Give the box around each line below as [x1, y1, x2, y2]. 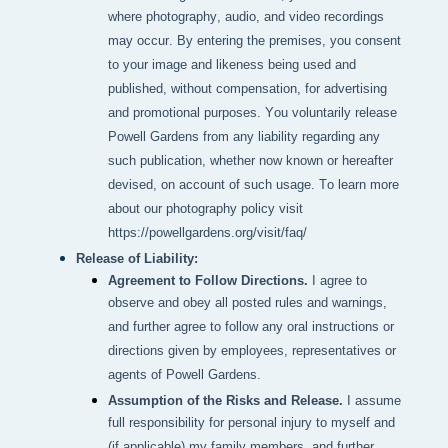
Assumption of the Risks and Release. [108, 393, 347, 409]
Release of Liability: [76, 251, 198, 267]
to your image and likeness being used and [108, 57, 356, 75]
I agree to [308, 273, 367, 289]
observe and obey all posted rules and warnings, [108, 295, 387, 313]
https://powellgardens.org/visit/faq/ [108, 225, 307, 243]
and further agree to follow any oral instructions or [108, 319, 394, 337]
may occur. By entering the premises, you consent [108, 33, 401, 51]
